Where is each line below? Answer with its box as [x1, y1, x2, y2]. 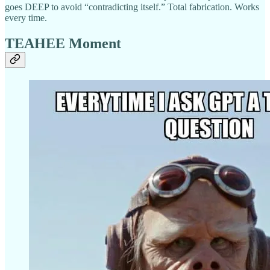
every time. [5, 13, 47, 24]
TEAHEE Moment [5, 36, 121, 52]
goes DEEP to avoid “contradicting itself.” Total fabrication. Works [5, 2, 259, 13]
